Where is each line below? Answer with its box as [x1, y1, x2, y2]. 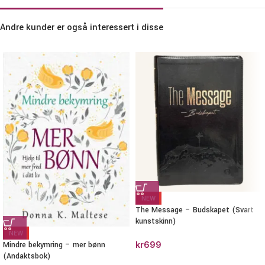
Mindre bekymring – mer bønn [3, 239, 105, 250]
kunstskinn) [135, 216, 176, 227]
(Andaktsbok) [3, 250, 50, 261]
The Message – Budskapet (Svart [135, 205, 254, 216]
